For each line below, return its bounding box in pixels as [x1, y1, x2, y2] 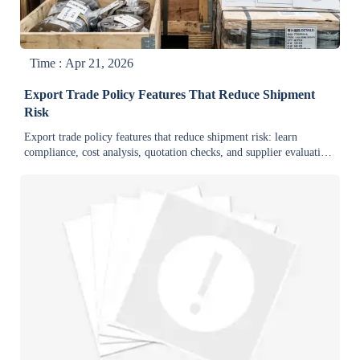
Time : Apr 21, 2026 [30, 56, 134, 71]
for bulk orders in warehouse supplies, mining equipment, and [24, 162, 307, 174]
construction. [24, 177, 84, 190]
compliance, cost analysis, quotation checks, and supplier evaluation [24, 146, 333, 159]
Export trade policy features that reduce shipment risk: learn [24, 131, 298, 144]
